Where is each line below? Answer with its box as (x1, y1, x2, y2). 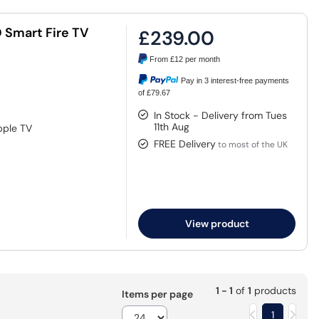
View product (184, 217, 249, 231)
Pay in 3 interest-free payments (181, 75, 290, 85)
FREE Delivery (154, 137, 216, 151)
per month (183, 55, 221, 64)
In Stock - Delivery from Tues (154, 109, 288, 122)
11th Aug (154, 120, 190, 134)
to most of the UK (216, 139, 288, 151)
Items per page (121, 288, 193, 301)
